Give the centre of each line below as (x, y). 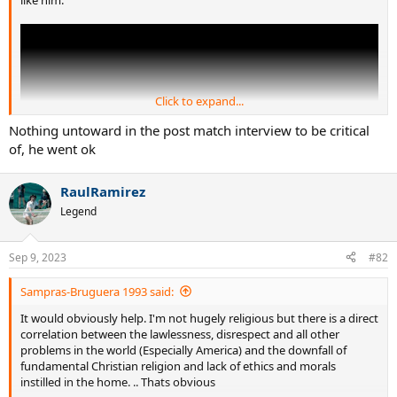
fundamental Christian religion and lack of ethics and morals (178, 366)
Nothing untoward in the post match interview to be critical (189, 131)
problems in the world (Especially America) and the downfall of (183, 350)
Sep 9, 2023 (38, 257)
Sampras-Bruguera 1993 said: (97, 291)
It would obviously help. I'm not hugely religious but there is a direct (199, 318)
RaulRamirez (103, 192)
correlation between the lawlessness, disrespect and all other (180, 334)
